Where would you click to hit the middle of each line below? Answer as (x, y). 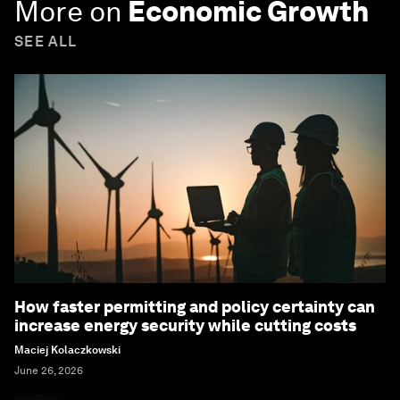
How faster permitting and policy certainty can (195, 307)
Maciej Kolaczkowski (67, 350)
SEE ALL (46, 42)
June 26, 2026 (49, 371)
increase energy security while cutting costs (185, 326)
